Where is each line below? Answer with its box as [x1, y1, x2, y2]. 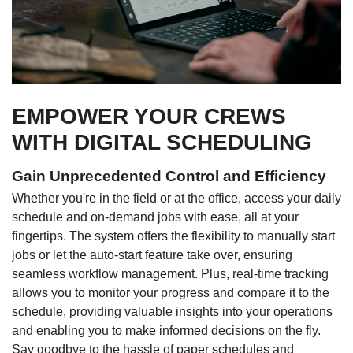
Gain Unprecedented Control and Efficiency [12, 167, 326, 184]
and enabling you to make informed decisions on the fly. [12, 323, 321, 337]
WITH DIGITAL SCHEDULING [12, 129, 312, 154]
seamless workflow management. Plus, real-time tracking [12, 266, 329, 281]
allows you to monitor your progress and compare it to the [12, 285, 329, 299]
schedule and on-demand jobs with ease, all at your [12, 210, 299, 224]
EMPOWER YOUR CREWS [12, 103, 286, 128]
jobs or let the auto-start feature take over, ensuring [12, 247, 292, 262]
